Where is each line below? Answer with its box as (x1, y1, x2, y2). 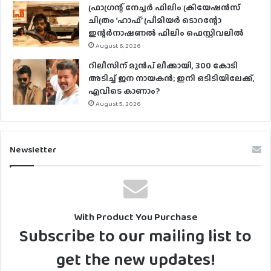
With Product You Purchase (73, 209, 198, 224)
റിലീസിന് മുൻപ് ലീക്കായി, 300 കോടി (88, 59, 238, 71)
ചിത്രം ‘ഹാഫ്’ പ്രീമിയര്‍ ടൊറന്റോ (88, 13, 221, 26)
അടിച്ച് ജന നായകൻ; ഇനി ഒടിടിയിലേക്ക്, (88, 71, 255, 84)
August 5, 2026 (96, 98, 140, 108)
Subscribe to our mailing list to (19, 223, 252, 248)
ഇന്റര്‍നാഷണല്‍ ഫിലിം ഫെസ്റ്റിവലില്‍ (88, 26, 244, 39)
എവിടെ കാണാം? (88, 84, 160, 97)
